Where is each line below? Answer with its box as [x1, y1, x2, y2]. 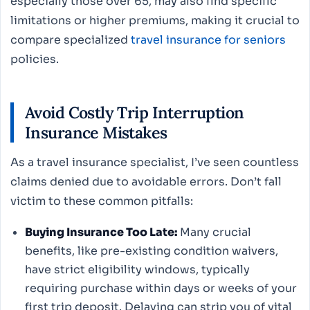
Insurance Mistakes [25, 122, 167, 143]
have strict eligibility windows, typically [24, 262, 250, 277]
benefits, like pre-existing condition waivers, [24, 243, 278, 258]
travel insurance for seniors [131, 33, 286, 48]
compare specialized [10, 33, 131, 48]
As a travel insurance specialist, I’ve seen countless [10, 154, 299, 170]
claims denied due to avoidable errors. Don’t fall [10, 174, 282, 189]
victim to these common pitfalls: [10, 193, 193, 208]
